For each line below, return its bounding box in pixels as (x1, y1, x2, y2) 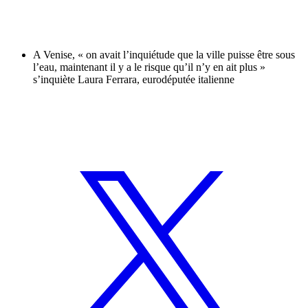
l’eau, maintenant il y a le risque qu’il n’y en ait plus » (33, 61, 265, 74)
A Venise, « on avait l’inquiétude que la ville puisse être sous (33, 49, 295, 61)
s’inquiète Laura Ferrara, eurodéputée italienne (33, 74, 234, 86)
